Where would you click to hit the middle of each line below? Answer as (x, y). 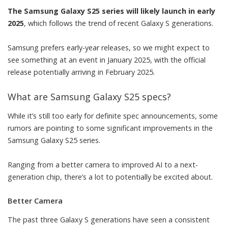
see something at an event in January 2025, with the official (107, 60)
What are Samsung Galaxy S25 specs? (89, 96)
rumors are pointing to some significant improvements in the (110, 128)
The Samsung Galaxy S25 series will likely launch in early (111, 11)
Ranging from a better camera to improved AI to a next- (103, 165)
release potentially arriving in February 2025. (81, 72)
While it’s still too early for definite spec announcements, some (113, 116)
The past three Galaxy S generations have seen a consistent (109, 219)
